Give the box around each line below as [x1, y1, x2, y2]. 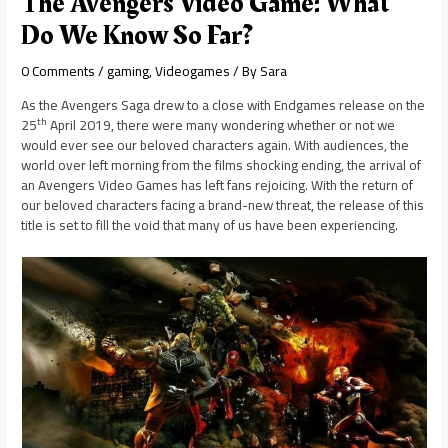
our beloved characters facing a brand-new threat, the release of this [21, 191, 425, 218]
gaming [107, 58, 150, 85]
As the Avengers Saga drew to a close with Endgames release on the [21, 91, 426, 118]
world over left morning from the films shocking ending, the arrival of [21, 151, 422, 178]
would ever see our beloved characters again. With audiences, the [21, 131, 410, 158]
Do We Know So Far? [21, 15, 254, 57]
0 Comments [21, 58, 96, 85]
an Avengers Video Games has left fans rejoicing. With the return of [21, 171, 414, 198]
